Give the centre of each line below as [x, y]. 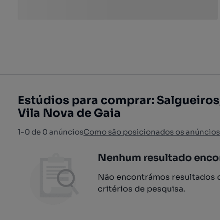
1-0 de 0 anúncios [51, 132]
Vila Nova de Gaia [69, 113]
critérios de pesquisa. [141, 189]
